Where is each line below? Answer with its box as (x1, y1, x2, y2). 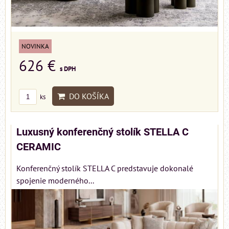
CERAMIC (16, 141, 61, 153)
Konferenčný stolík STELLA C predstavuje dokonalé (16, 163, 193, 174)
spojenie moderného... (16, 175, 94, 186)
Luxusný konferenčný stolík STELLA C (16, 126, 189, 139)
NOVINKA (21, 42, 49, 51)
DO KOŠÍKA (65, 91, 109, 102)
